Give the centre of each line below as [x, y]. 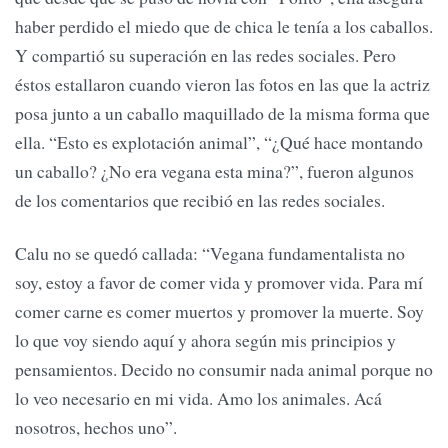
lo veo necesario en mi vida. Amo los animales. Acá [198, 398]
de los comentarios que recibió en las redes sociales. [200, 200]
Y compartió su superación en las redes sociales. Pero [205, 55]
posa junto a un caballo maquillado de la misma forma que [222, 113]
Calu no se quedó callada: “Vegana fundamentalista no [210, 253]
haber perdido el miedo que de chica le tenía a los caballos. [224, 26]
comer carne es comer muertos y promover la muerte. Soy [219, 311]
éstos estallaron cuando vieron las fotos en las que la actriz [222, 84]
